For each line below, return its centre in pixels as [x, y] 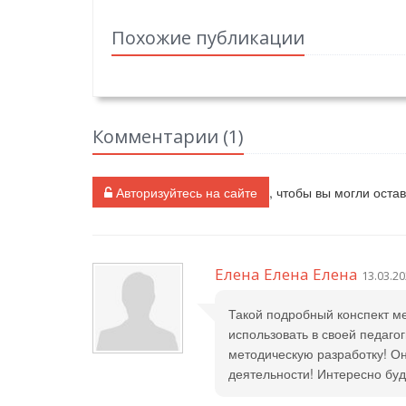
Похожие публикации [208, 38]
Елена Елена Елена [286, 275]
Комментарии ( [160, 137]
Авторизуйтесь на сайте [185, 193]
